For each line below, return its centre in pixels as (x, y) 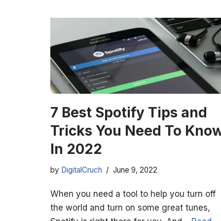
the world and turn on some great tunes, (130, 208)
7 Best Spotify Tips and (129, 113)
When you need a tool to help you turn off (133, 194)
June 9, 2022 (135, 170)
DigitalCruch (82, 170)
